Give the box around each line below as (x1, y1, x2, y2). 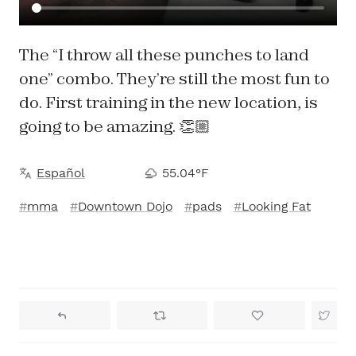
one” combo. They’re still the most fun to (19, 68, 330, 89)
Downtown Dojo (78, 199, 172, 214)
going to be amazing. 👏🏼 (19, 116, 211, 137)
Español (37, 165, 85, 180)
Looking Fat (242, 199, 311, 214)
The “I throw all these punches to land (19, 44, 309, 65)
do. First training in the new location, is (19, 92, 318, 113)
